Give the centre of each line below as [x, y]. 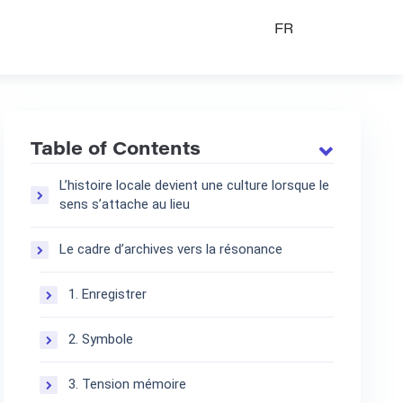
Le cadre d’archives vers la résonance [171, 250]
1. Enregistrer [108, 295]
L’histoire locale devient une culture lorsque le [195, 186]
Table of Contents [116, 151]
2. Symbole [101, 340]
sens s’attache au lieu [125, 205]
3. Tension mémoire [128, 385]
